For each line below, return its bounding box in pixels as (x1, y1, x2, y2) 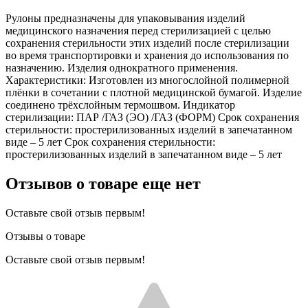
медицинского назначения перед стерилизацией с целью (5, 24, 271, 36)
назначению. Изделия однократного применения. (5, 61, 238, 74)
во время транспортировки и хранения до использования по (5, 49, 289, 61)
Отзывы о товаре (5, 230, 85, 242)
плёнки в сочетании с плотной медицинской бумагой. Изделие (5, 86, 302, 98)
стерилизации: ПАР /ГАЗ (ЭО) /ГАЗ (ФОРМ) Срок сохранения (5, 111, 299, 123)
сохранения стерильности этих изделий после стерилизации (5, 36, 289, 49)
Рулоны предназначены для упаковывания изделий (5, 12, 245, 24)
